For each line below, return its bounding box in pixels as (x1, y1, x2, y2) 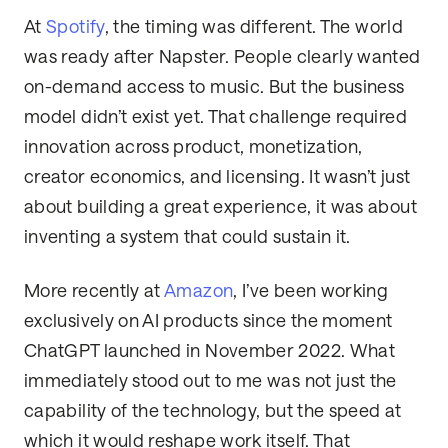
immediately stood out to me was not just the (24, 371, 397, 392)
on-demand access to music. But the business (24, 77, 405, 98)
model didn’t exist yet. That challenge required (24, 107, 407, 128)
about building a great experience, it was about (24, 197, 417, 218)
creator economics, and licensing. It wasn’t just (24, 167, 411, 188)
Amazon (164, 281, 234, 302)
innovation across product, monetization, (24, 137, 363, 158)
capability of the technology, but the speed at (24, 401, 402, 422)
